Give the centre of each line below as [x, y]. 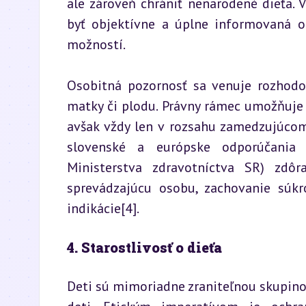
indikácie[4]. [103, 208]
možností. [96, 44]
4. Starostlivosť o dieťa [144, 247]
